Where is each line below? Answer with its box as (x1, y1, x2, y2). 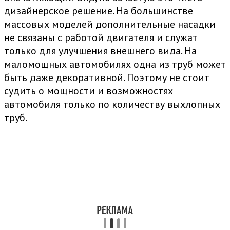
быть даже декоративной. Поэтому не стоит (4, 71, 209, 85)
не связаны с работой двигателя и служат (4, 31, 198, 45)
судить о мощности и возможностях (4, 84, 173, 98)
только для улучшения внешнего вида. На (4, 44, 197, 58)
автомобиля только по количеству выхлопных (4, 98, 220, 111)
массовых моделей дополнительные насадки (4, 17, 216, 31)
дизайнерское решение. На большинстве (4, 4, 193, 18)
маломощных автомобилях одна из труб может (4, 57, 226, 71)
